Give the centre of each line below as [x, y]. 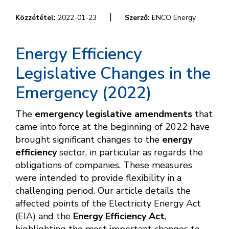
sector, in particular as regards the [130, 153]
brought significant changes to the [89, 140]
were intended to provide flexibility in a [98, 178]
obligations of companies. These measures [104, 165]
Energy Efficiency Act [119, 216]
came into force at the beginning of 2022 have [112, 127]
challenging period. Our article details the [103, 191]
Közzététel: [36, 18]
